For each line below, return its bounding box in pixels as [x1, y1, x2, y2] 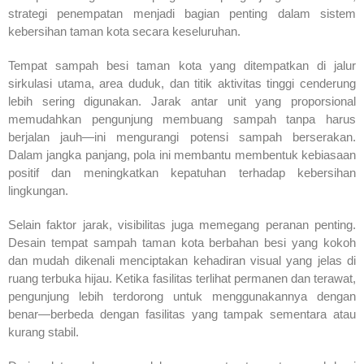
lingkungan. [8, 183, 68, 197]
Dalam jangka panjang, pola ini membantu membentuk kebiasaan [8, 147, 356, 162]
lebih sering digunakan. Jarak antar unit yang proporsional [8, 93, 356, 108]
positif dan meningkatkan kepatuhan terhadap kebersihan [8, 165, 356, 180]
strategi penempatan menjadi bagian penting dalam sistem [8, 6, 356, 20]
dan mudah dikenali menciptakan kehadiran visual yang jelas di [8, 253, 356, 267]
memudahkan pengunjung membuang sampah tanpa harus [8, 111, 356, 126]
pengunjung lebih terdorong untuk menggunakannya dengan [8, 288, 356, 303]
